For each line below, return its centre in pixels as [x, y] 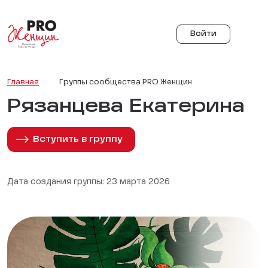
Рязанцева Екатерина [126, 106]
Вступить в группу [78, 139]
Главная [23, 82]
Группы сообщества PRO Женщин [126, 82]
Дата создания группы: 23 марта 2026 [89, 182]
